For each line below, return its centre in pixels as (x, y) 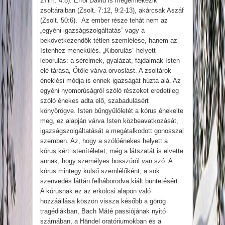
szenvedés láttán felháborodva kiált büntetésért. (110, 181)
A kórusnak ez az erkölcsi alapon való (95, 191)
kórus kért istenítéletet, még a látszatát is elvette (112, 151)
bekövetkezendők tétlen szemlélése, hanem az (109, 41)
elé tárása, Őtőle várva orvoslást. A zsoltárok (106, 71)
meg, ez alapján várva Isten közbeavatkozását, (109, 121)
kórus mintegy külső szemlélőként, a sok (100, 171)
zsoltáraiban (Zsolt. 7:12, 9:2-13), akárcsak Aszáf (112, 11)
